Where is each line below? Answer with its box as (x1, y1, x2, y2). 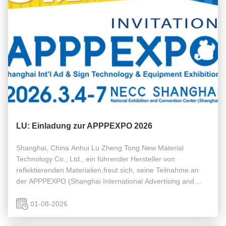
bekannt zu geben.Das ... (16, 199, 96, 207)
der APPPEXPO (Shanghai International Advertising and (16, 177, 194, 185)
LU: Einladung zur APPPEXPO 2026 (16, 122, 152, 130)
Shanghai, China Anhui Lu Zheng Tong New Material (16, 144, 184, 152)
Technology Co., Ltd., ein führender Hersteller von (16, 155, 175, 163)
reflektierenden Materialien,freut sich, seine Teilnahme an (16, 166, 199, 174)
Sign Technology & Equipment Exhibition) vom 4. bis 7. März (16, 188, 208, 196)
